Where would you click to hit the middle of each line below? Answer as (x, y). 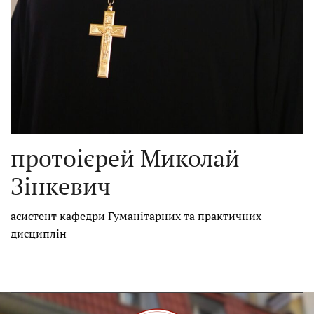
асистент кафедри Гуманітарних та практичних (136, 216)
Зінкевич (61, 186)
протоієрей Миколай (125, 158)
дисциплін (39, 234)
